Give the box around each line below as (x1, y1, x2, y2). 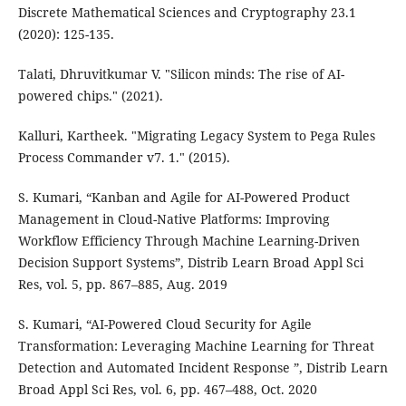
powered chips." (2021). (17, 87, 163, 105)
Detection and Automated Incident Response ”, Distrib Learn (17, 359, 388, 377)
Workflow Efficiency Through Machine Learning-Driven (17, 232, 360, 250)
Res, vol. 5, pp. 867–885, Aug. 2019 (17, 275, 227, 294)
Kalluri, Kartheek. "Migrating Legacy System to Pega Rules (17, 127, 375, 145)
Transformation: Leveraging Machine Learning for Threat (17, 337, 374, 355)
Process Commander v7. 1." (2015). (17, 149, 230, 167)
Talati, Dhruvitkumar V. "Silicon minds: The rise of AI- (17, 65, 344, 83)
